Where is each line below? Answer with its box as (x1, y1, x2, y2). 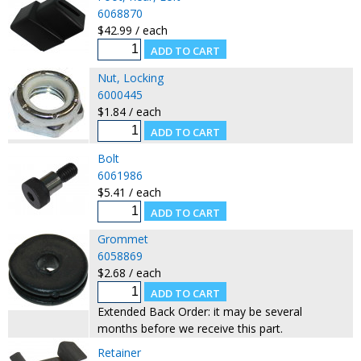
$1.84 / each (97, 103, 161, 119)
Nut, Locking (97, 69, 164, 85)
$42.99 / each (97, 22, 168, 38)
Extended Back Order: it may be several (97, 303, 302, 319)
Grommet (97, 230, 148, 247)
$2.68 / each (97, 264, 161, 280)
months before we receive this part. (97, 320, 283, 336)
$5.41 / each (97, 184, 161, 200)
